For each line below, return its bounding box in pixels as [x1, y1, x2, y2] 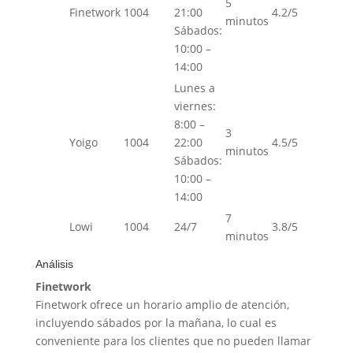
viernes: [173, 98, 216, 114]
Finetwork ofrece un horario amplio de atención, [35, 297, 289, 313]
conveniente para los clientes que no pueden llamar [35, 333, 311, 349]
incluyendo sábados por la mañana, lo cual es [35, 315, 277, 331]
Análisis [35, 258, 73, 271]
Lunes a [173, 80, 215, 96]
